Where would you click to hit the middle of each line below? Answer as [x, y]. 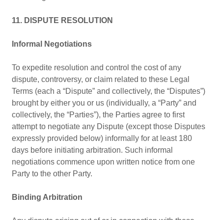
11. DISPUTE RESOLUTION [62, 20]
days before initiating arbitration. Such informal [92, 150]
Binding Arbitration [47, 197]
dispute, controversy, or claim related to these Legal [101, 79]
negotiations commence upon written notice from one [103, 162]
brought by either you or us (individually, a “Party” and [104, 103]
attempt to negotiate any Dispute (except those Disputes [109, 126]
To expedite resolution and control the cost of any [96, 68]
